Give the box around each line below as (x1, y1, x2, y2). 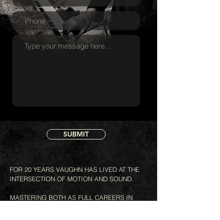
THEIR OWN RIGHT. (10, 203, 67, 211)
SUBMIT (63, 130, 89, 138)
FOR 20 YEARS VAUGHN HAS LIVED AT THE (10, 165, 139, 173)
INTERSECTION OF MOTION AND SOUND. (10, 175, 134, 183)
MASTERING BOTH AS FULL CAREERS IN (10, 193, 133, 201)
